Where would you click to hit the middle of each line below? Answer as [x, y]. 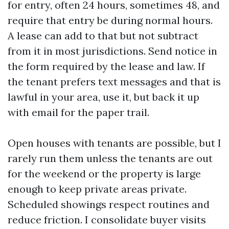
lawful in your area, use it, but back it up [104, 97]
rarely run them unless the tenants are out [110, 158]
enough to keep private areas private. [97, 189]
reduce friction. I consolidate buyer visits [107, 220]
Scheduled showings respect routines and [109, 204]
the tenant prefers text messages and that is [114, 82]
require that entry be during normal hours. [110, 20]
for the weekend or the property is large [104, 174]
